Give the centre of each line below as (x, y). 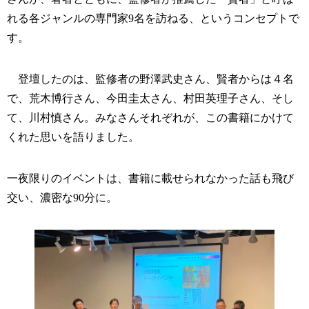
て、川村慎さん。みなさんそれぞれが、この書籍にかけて (150, 118)
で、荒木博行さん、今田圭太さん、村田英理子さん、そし (150, 99)
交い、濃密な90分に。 (62, 198)
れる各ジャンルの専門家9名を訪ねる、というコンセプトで (153, 19)
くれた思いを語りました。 (73, 137)
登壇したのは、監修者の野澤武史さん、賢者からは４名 (150, 79)
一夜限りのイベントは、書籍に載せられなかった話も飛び (150, 179)
